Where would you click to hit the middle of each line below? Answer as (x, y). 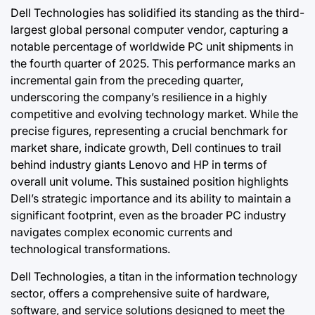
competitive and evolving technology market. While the (154, 114)
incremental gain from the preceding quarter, (127, 80)
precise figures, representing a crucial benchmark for (149, 130)
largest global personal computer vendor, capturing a (149, 29)
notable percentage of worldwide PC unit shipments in (152, 46)
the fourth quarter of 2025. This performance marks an (153, 63)
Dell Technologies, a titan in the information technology (154, 276)
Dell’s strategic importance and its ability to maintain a (151, 198)
